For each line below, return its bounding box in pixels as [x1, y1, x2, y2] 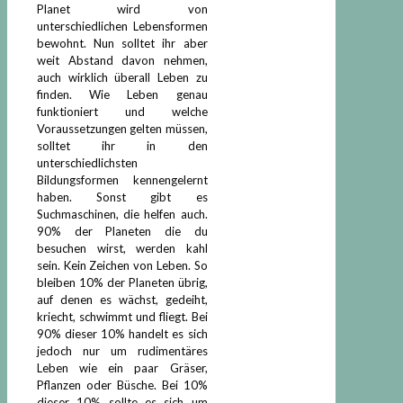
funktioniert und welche [37, 103, 208, 119]
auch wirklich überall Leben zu [37, 69, 208, 85]
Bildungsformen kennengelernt [37, 172, 208, 187]
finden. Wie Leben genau [37, 86, 208, 102]
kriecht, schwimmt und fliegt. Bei [37, 309, 208, 324]
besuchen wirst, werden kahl [37, 240, 208, 255]
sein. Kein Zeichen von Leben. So [37, 257, 208, 273]
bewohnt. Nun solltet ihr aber [37, 35, 208, 50]
